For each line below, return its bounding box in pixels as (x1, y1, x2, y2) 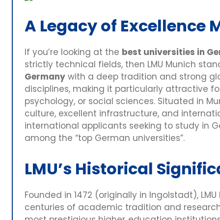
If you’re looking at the (25, 46, 122, 58)
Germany (25, 70, 65, 82)
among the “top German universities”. (25, 132, 185, 144)
